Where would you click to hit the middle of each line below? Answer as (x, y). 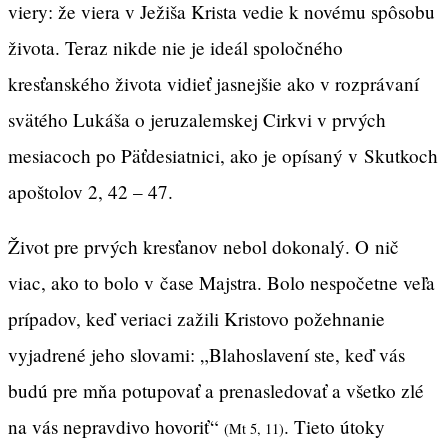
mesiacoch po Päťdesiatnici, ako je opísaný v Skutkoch (223, 155)
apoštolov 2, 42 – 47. (90, 191)
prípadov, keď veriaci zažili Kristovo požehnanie (196, 319)
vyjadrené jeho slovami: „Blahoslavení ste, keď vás (206, 355)
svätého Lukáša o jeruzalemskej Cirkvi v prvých (197, 119)
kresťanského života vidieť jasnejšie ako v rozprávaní (213, 83)
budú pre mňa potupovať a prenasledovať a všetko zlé (216, 391)
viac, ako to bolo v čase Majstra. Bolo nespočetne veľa (221, 283)
